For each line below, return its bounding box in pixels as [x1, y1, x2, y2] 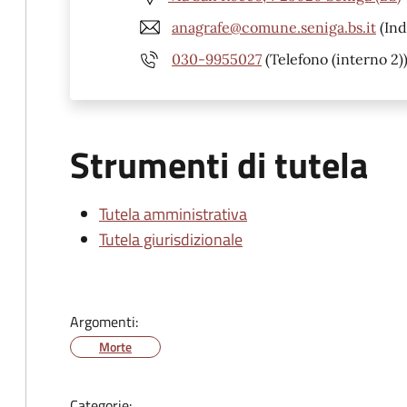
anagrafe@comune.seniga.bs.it [172, 17, 376, 36]
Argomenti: [70, 311, 138, 333]
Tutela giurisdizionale [99, 227, 243, 252]
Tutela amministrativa [99, 202, 247, 226]
